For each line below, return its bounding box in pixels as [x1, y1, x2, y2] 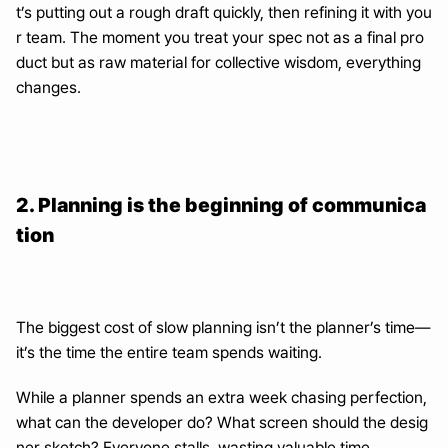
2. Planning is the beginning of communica [16, 193, 426, 217]
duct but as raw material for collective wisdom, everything [16, 53, 421, 72]
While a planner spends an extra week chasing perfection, [16, 388, 427, 407]
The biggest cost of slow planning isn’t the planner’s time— [16, 318, 430, 337]
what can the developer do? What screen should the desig [16, 413, 428, 432]
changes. [16, 78, 81, 97]
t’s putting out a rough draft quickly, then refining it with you [16, 3, 432, 22]
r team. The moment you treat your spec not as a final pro [16, 28, 424, 47]
